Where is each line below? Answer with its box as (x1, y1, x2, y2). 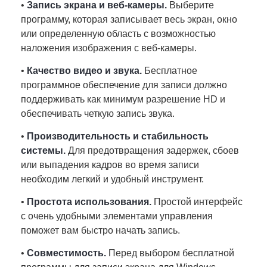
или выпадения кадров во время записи (21, 160, 199, 170)
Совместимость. (27, 248, 106, 258)
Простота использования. (27, 197, 151, 207)
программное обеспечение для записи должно (21, 80, 227, 90)
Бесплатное (142, 66, 197, 76)
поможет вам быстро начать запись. (21, 225, 180, 235)
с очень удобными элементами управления (21, 211, 213, 221)
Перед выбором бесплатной (106, 248, 234, 258)
